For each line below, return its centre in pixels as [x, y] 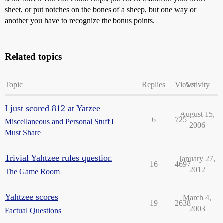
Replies [154, 84]
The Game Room [32, 171]
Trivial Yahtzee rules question [58, 158]
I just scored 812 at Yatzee [53, 108]
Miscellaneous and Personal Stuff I [59, 122]
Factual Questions [33, 210]
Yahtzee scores [32, 197]
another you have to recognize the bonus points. [80, 21]
